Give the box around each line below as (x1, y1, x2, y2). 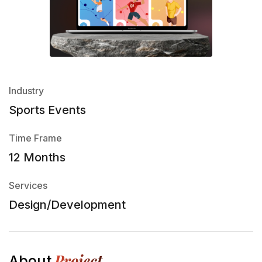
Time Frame (9, 132, 62, 144)
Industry (9, 85, 44, 97)
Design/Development (9, 198, 126, 212)
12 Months (9, 150, 65, 165)
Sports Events (9, 103, 86, 118)
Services (9, 180, 47, 192)
